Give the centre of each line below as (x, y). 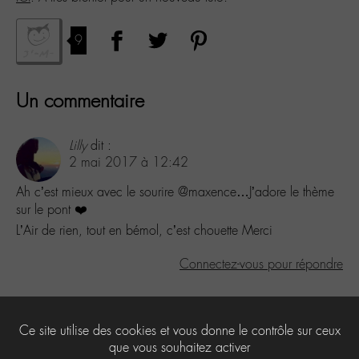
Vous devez (48, 338)
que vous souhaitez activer (179, 347)
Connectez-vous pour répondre (261, 264)
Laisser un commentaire (88, 305)
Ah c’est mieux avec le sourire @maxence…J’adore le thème (175, 192)
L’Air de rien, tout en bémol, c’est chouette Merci (144, 230)
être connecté (116, 338)
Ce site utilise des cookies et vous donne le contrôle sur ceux (179, 331)
